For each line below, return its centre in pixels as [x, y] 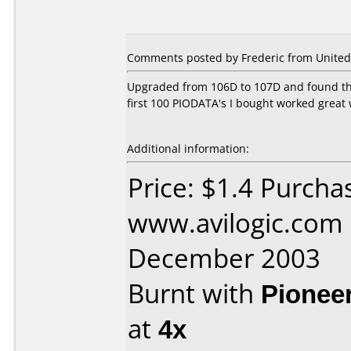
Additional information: [188, 148]
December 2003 [224, 258]
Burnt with [194, 293]
